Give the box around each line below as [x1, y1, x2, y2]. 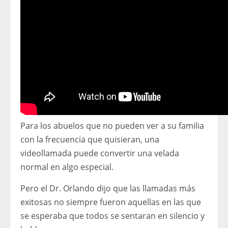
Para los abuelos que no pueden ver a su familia [20, 120, 204, 132]
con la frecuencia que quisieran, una [20, 134, 159, 146]
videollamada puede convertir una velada [20, 148, 179, 159]
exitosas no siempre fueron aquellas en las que [20, 196, 201, 208]
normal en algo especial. [20, 161, 113, 173]
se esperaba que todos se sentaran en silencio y [20, 210, 205, 222]
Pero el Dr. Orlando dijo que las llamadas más [20, 183, 195, 194]
